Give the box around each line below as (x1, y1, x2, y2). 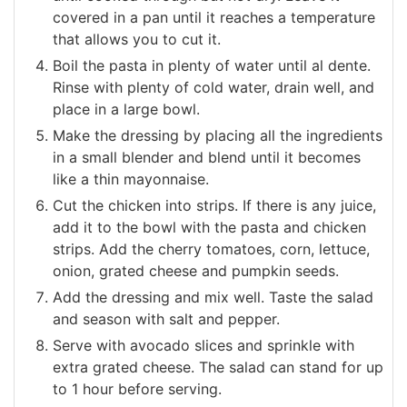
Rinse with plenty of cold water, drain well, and (53, 77, 374, 96)
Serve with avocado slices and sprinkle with (53, 335, 354, 354)
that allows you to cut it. (53, 29, 221, 48)
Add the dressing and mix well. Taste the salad (53, 287, 373, 306)
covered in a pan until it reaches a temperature (53, 7, 375, 26)
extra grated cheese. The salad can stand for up (53, 357, 383, 376)
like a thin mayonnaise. (53, 169, 209, 188)
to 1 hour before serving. (53, 379, 222, 398)
